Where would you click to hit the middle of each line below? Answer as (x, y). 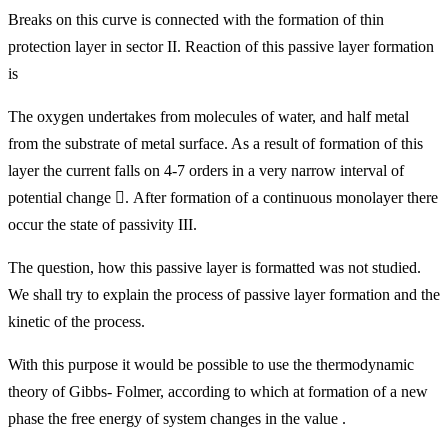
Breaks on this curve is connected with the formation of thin (196, 20)
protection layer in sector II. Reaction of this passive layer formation (221, 47)
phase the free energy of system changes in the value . (177, 419)
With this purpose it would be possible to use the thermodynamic (211, 365)
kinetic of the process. (76, 322)
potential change (61, 198)
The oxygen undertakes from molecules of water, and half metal (208, 117)
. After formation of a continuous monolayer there (281, 198)
